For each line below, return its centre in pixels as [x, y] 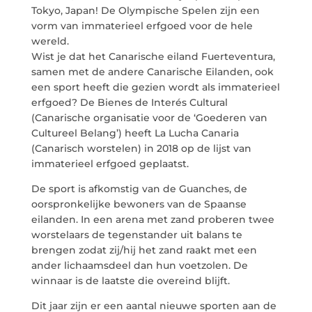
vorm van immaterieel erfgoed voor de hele [142, 26]
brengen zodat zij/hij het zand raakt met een [144, 250]
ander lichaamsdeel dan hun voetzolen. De [139, 265]
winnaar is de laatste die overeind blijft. [130, 281]
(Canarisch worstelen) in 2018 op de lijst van [141, 148]
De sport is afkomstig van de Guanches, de [139, 189]
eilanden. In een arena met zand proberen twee [153, 219]
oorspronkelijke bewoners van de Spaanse [139, 204]
